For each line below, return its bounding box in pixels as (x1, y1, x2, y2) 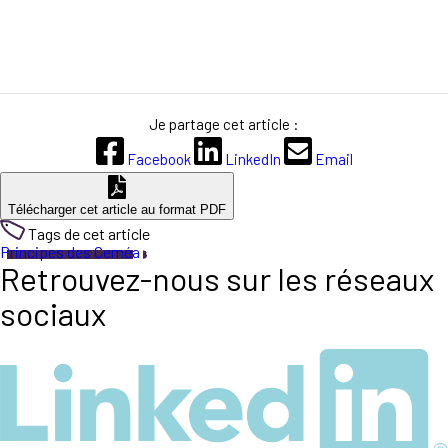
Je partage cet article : (149, 114, 299, 133)
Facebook (126, 149, 191, 168)
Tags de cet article (27, 223, 150, 243)
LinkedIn (224, 149, 281, 168)
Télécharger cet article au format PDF (8, 201, 226, 217)
